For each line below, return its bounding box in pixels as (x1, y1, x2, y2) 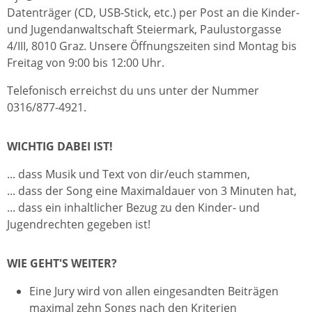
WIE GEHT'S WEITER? (7, 255, 117, 271)
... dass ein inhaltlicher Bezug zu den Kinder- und (7, 199, 260, 215)
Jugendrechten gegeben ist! (7, 216, 150, 232)
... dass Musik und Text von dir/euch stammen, (7, 166, 250, 182)
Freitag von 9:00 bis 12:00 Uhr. (7, 54, 164, 70)
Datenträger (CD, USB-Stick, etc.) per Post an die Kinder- (7, 4, 299, 20)
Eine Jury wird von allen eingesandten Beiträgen (29, 283, 279, 299)
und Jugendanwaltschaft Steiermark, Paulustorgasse (7, 21, 281, 37)
